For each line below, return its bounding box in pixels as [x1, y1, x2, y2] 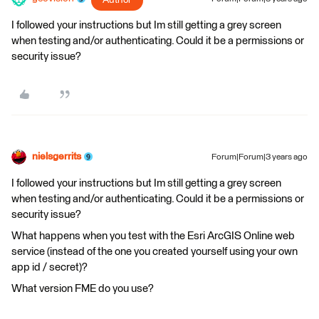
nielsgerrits [32, 151, 81, 162]
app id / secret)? [11, 261, 88, 273]
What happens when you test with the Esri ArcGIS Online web [11, 230, 295, 241]
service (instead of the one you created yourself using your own [11, 246, 298, 257]
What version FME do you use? [11, 283, 154, 294]
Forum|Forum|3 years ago [211, 152, 308, 162]
